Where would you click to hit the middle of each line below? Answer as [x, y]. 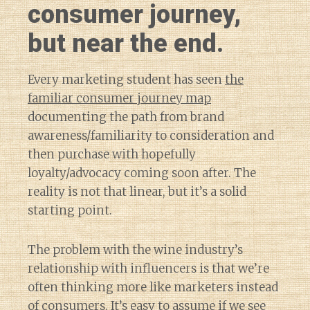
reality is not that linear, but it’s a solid [137, 192]
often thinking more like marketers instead [153, 287]
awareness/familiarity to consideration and [151, 136]
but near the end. [126, 44]
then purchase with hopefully [112, 154]
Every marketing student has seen [126, 80]
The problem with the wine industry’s [135, 250]
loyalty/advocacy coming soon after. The [142, 173]
